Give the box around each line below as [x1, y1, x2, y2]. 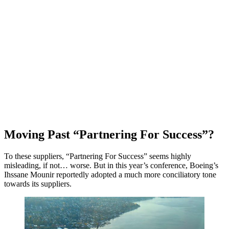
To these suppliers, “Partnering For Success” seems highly [4, 152, 191, 161]
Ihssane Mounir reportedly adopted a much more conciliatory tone [4, 170, 216, 179]
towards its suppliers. [4, 179, 72, 189]
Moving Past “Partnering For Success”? [4, 128, 214, 142]
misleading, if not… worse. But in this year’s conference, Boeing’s [4, 161, 218, 170]
